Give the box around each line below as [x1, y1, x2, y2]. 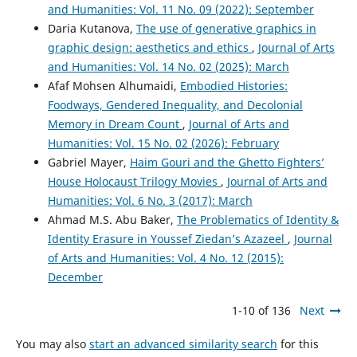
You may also [15, 336, 89, 352]
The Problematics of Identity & [176, 212, 339, 228]
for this [277, 336, 319, 352]
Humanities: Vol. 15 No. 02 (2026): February [47, 135, 279, 151]
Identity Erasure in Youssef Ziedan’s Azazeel [47, 231, 288, 247]
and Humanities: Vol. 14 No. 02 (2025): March [47, 59, 289, 75]
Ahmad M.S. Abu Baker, [47, 212, 177, 228]
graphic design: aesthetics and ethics [47, 40, 252, 56]
